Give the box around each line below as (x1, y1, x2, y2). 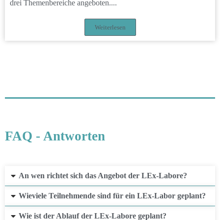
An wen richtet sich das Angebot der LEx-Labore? (19, 171, 187, 180)
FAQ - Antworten (5, 128, 105, 143)
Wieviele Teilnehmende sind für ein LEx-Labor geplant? (19, 191, 206, 200)
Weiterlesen (94, 23, 126, 31)
